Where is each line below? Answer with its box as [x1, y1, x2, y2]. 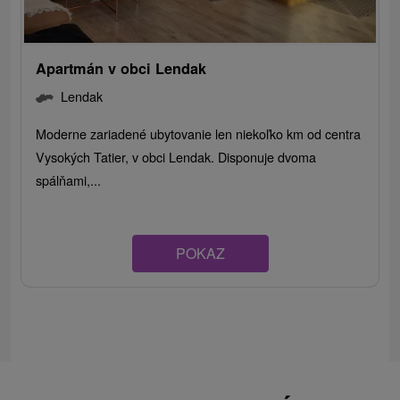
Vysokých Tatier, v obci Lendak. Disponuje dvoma [36, 147, 317, 167]
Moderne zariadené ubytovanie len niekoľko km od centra [36, 124, 362, 144]
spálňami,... [36, 171, 102, 190]
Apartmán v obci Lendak [36, 58, 207, 79]
